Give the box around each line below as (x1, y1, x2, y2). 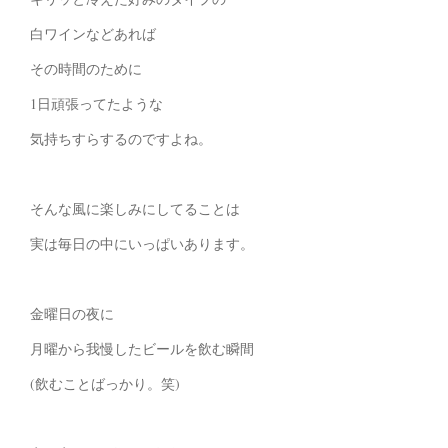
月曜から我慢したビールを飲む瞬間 (30, 339, 254, 359)
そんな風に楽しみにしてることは (30, 199, 240, 219)
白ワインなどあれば (30, 24, 156, 44)
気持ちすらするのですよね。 (30, 129, 212, 149)
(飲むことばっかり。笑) (30, 374, 180, 394)
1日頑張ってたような (30, 94, 163, 114)
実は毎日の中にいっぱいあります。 (30, 234, 254, 254)
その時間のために (30, 59, 142, 79)
